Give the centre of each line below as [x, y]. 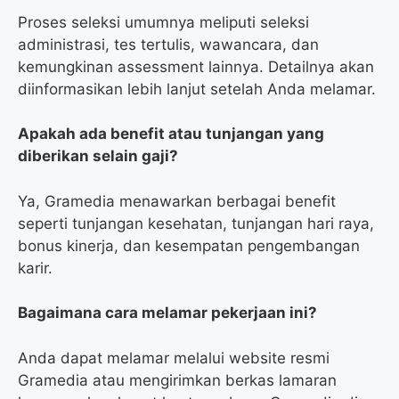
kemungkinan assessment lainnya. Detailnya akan [196, 66]
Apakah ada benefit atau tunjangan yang [171, 134]
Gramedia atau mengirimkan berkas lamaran [177, 380]
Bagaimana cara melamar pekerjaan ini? [167, 313]
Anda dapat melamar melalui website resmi [174, 358]
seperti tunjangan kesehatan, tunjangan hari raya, [196, 223]
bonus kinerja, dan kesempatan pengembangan [189, 245]
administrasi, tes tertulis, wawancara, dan [168, 44]
